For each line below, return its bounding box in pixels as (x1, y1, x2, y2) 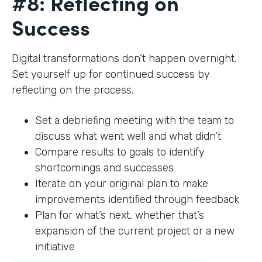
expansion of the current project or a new (35, 225, 235, 238)
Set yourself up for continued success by (12, 68, 210, 81)
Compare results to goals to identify (35, 146, 205, 159)
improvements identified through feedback (35, 193, 239, 206)
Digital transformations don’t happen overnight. (12, 52, 236, 65)
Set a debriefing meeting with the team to (35, 114, 234, 127)
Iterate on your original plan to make (35, 177, 208, 191)
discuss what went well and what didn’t (35, 130, 221, 143)
